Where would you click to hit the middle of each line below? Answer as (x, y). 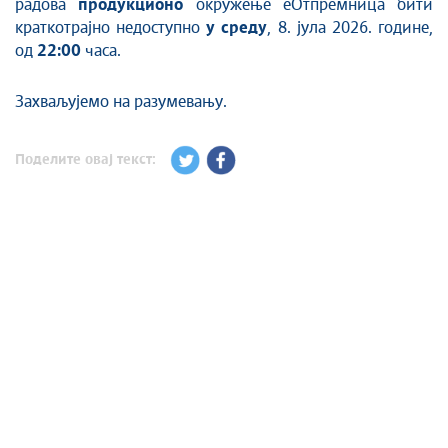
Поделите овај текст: (85, 159)
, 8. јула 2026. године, (350, 28)
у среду (237, 28)
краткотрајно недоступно (111, 28)
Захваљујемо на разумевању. (121, 102)
